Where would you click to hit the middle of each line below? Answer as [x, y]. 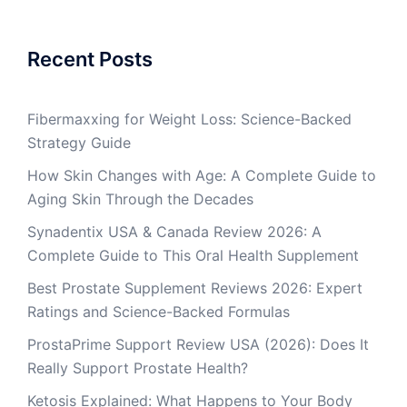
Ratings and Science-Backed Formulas [159, 312]
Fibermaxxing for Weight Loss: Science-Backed [189, 119]
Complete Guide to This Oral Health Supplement [193, 255]
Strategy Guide [79, 143]
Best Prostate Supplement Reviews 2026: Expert [195, 288]
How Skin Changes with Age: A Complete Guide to [202, 175]
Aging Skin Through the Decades [140, 199]
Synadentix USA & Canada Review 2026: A [174, 232]
